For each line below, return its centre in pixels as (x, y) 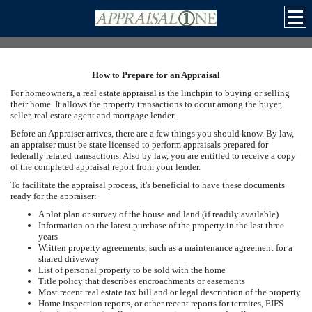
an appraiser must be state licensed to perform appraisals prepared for (139, 145)
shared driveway (69, 259)
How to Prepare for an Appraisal (156, 75)
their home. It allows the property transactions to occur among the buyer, (146, 104)
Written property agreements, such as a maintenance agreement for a (165, 248)
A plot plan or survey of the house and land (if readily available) (158, 214)
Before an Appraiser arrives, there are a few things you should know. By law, (152, 133)
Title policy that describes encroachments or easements (142, 281)
